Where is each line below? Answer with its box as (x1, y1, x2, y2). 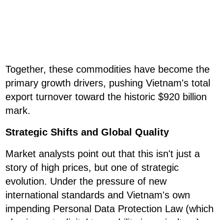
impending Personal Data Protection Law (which (5, 203, 214, 215)
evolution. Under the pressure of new (5, 176, 166, 187)
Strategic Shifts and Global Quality (5, 127, 169, 138)
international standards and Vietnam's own (5, 190, 190, 201)
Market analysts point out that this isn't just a (5, 148, 200, 160)
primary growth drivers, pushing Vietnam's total (5, 78, 210, 89)
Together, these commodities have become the (5, 64, 210, 75)
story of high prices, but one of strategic (5, 162, 179, 173)
